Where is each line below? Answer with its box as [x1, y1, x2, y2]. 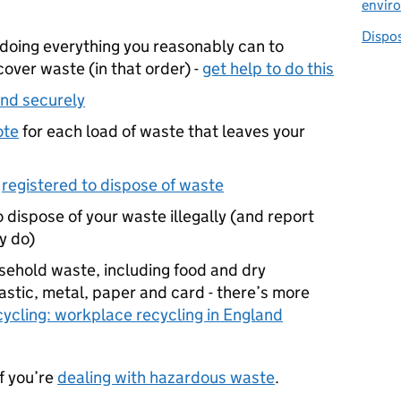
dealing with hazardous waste [57, 367, 275, 388]
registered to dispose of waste [2, 175, 224, 195]
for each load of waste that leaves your [19, 121, 305, 141]
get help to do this [202, 58, 334, 79]
